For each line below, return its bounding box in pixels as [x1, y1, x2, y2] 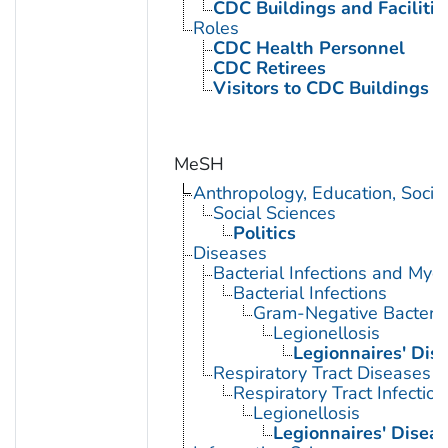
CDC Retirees [212, 56, 326, 81]
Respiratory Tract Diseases [212, 361, 431, 386]
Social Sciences [212, 201, 336, 226]
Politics [232, 221, 296, 246]
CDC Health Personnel [212, 36, 405, 61]
